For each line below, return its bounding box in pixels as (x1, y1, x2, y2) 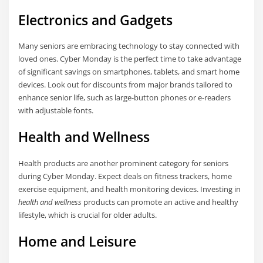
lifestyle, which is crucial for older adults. (18, 209, 157, 220)
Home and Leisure (18, 232, 137, 251)
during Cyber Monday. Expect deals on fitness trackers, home (18, 170, 232, 181)
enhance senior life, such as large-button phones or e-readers (18, 92, 231, 103)
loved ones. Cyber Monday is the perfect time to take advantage (18, 53, 242, 65)
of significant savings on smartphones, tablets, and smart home (18, 66, 240, 77)
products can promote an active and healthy (82, 196, 239, 207)
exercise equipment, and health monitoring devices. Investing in (18, 183, 241, 194)
